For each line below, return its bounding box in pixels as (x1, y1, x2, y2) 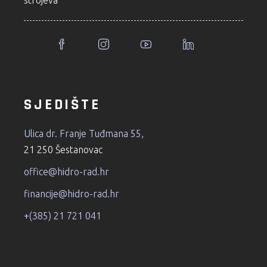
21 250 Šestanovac (24, 144, 103, 155)
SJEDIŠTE (24, 95, 101, 114)
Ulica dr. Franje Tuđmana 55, (24, 128, 144, 139)
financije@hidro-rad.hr (24, 188, 120, 199)
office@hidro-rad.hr (24, 166, 110, 177)
